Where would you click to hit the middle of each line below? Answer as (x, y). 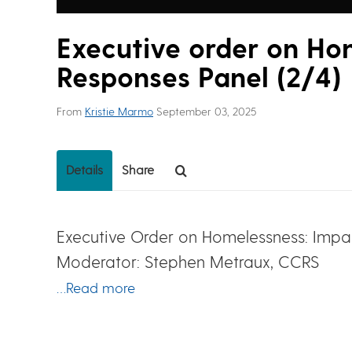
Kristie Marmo (119, 111)
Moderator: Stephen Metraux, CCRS (188, 261)
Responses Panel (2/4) (199, 76)
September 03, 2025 (206, 111)
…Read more (96, 287)
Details (84, 169)
